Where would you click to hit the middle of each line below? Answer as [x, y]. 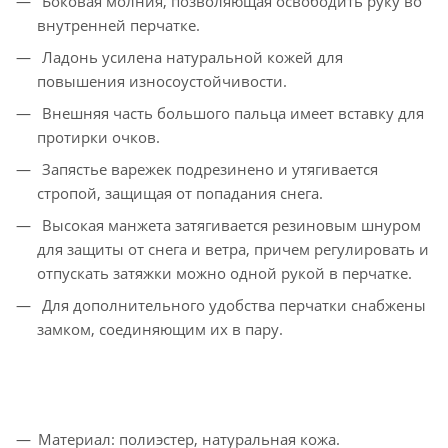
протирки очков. [98, 137]
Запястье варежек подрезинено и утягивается [208, 169]
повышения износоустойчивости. [162, 81]
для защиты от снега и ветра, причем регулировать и [233, 249]
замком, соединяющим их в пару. [160, 329]
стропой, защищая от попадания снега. [180, 193]
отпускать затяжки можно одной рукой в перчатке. [224, 273]
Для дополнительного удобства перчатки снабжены [232, 305]
